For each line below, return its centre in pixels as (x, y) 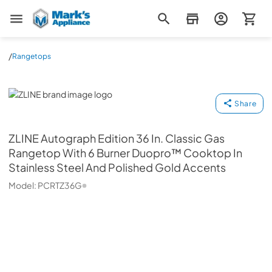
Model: (23, 185)
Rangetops (32, 56)
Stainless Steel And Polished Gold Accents (117, 168)
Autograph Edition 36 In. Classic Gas (133, 138)
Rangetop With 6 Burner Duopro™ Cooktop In (125, 153)
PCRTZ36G (60, 185)
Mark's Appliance (66, 14)
